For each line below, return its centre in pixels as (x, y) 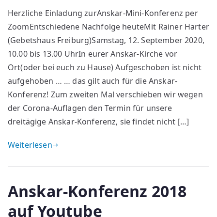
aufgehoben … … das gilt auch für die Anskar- (93, 81)
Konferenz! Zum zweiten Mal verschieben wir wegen (105, 95)
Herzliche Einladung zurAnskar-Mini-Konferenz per (103, 13)
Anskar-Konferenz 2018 (97, 191)
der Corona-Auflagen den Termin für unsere (90, 108)
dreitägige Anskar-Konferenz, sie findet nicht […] (98, 122)
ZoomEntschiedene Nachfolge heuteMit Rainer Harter (108, 27)
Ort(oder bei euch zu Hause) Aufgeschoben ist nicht (105, 68)
